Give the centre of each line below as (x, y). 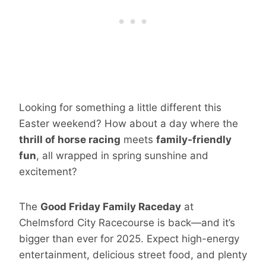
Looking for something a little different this (120, 107)
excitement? (48, 171)
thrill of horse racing (70, 139)
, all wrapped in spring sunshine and (122, 155)
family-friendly (194, 139)
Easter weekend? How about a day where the (129, 123)
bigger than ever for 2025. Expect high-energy (129, 238)
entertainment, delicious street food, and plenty (133, 254)
